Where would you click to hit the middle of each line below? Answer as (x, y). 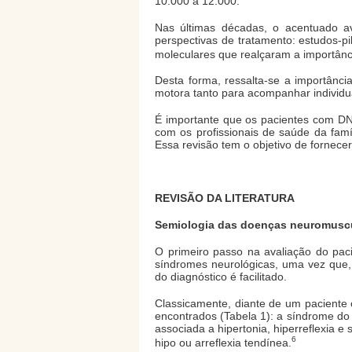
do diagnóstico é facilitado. (221, 277)
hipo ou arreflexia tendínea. (223, 342)
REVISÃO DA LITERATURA (225, 198)
